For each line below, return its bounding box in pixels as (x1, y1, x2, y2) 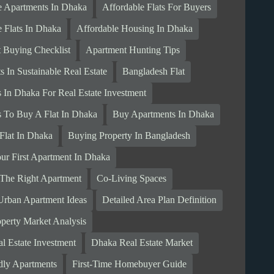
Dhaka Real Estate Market (91, 237, 193, 248)
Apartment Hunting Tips (86, 45, 180, 56)
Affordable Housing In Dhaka (76, 23, 193, 34)
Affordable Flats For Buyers (102, 2, 212, 13)
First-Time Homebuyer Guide (72, 259, 187, 270)
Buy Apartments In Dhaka (113, 109, 215, 120)
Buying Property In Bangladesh (68, 130, 191, 141)
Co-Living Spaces (97, 173, 167, 184)
